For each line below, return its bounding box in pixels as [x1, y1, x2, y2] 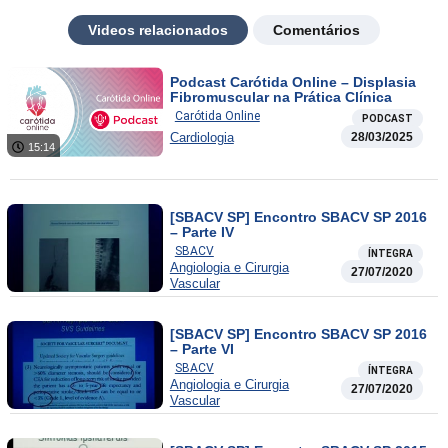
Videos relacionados [88, 22, 228, 39]
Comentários [273, 22, 360, 39]
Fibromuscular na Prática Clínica [169, 89, 392, 106]
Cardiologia [169, 130, 234, 146]
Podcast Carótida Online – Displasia [169, 74, 416, 91]
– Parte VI [169, 340, 234, 357]
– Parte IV [169, 223, 234, 240]
